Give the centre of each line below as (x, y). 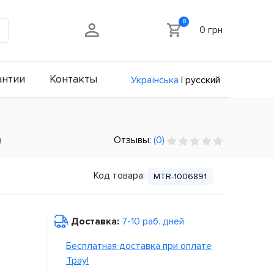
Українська (155, 80)
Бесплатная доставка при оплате (139, 246)
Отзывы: (134, 140)
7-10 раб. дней (153, 222)
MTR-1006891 (180, 177)
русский (203, 80)
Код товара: (119, 176)
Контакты (73, 79)
